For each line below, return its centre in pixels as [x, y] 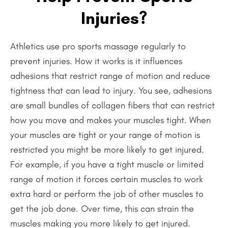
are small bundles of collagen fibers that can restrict [112, 106]
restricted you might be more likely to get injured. [107, 150]
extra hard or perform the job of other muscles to [107, 194]
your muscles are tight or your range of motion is [105, 135]
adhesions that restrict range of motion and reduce [110, 76]
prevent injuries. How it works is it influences [96, 61]
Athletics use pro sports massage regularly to [98, 47]
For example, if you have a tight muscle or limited [107, 165]
